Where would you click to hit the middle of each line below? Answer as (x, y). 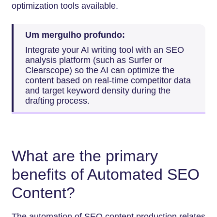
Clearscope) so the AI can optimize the (100, 70)
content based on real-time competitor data (108, 81)
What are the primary (85, 156)
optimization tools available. (65, 6)
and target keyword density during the (98, 91)
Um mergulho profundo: (75, 35)
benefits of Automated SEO (106, 175)
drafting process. (57, 101)
